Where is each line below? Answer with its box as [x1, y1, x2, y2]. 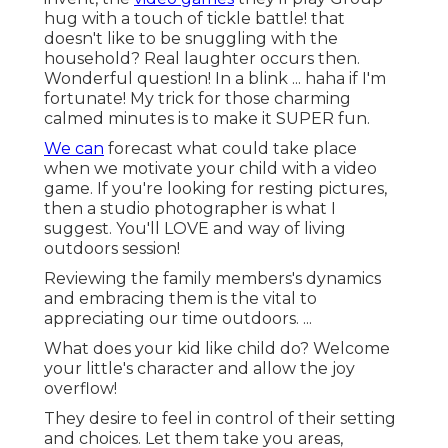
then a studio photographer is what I [44, 199, 336, 219]
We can [44, 139, 104, 159]
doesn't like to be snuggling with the [44, 29, 338, 49]
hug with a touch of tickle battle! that [44, 9, 345, 29]
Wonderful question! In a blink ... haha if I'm [44, 69, 386, 89]
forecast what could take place [104, 139, 357, 159]
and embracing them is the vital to [44, 289, 317, 309]
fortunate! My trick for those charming [44, 89, 351, 109]
